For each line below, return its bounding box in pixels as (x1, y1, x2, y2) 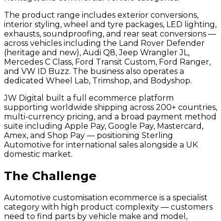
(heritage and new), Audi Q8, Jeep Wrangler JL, (4, 48, 189, 58)
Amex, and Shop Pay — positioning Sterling (4, 131, 173, 141)
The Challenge (4, 169, 97, 184)
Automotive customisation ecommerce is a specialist (4, 193, 208, 203)
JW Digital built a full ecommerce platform (4, 93, 174, 103)
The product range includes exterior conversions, (4, 10, 198, 20)
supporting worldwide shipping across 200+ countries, (4, 103, 217, 112)
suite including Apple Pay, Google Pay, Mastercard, (4, 121, 203, 131)
